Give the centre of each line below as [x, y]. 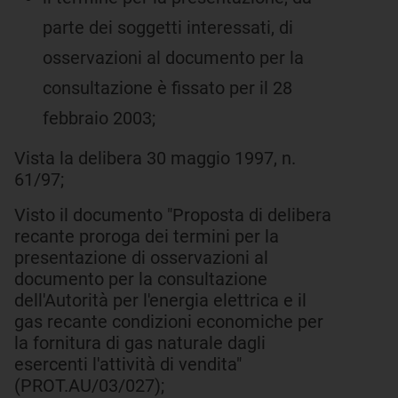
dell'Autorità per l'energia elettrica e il [160, 300]
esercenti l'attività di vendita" [128, 364]
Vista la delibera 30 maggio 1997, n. [155, 158]
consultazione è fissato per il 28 [167, 88]
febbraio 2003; [99, 118]
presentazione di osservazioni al [141, 258]
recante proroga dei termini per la [147, 236]
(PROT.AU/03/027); [89, 386]
